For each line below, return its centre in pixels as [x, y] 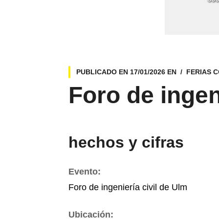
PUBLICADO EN [103, 72]
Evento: [84, 171]
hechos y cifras [126, 142]
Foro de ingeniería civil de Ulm [128, 187]
